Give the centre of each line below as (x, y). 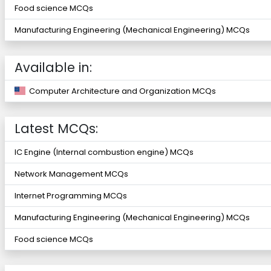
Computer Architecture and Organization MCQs (121, 91)
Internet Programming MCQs (71, 196)
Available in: (53, 67)
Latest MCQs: (56, 129)
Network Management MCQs (71, 174)
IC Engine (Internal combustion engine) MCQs (104, 152)
